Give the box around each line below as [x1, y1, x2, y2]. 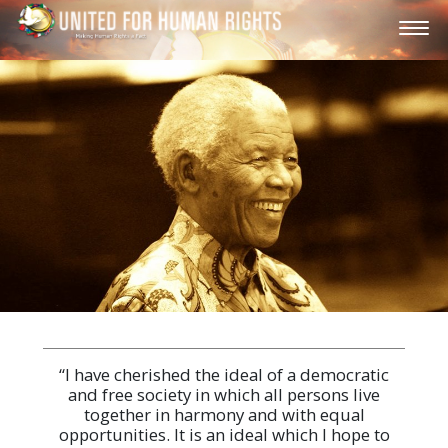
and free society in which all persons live [68, 383, 380, 406]
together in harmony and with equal [83, 403, 365, 426]
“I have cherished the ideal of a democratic [59, 363, 389, 386]
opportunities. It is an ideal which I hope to [58, 423, 390, 446]
